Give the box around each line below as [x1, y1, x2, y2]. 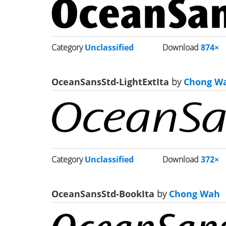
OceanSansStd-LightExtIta [51, 76, 172, 88]
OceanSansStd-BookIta [51, 188, 157, 200]
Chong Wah [166, 188, 220, 200]
